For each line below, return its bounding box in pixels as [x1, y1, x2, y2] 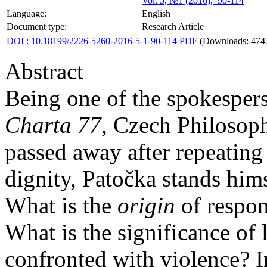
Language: [7, 8, 46, 18]
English [142, 8, 170, 18]
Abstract [5, 58, 83, 84]
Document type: [7, 21, 67, 32]
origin [117, 193, 175, 218]
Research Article [142, 21, 204, 32]
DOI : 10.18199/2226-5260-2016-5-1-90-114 [7, 36, 177, 46]
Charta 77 [5, 112, 101, 138]
